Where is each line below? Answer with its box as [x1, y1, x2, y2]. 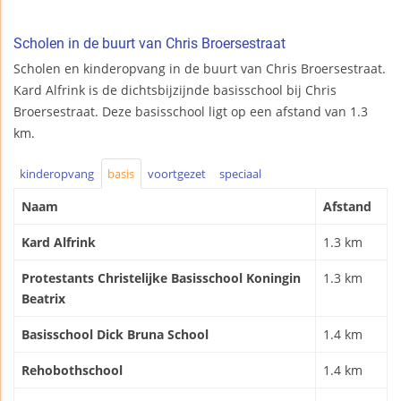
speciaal [218, 166, 261, 183]
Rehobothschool [21, 362, 123, 380]
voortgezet [147, 166, 206, 183]
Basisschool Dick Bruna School [21, 326, 209, 344]
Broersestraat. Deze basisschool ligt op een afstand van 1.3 [13, 102, 368, 120]
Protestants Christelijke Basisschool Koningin [21, 269, 301, 287]
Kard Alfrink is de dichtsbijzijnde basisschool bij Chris [13, 81, 337, 98]
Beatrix [21, 290, 65, 308]
